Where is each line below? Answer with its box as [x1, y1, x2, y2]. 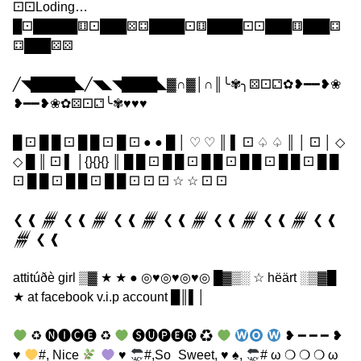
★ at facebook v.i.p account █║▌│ [13, 290, 205, 305]
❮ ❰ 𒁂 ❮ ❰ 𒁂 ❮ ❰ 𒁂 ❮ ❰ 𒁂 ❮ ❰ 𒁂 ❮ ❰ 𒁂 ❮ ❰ [13, 213, 337, 227]
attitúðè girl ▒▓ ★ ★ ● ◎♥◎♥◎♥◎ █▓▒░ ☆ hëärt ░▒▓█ [13, 271, 336, 285]
